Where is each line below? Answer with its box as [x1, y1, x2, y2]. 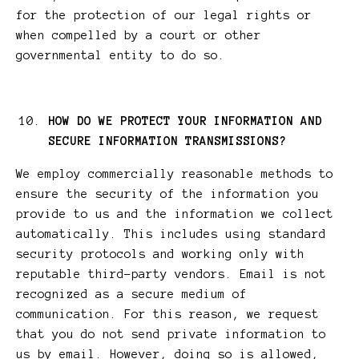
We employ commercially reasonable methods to [16, 167, 333, 181]
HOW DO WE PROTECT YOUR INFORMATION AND [48, 115, 322, 128]
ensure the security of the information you [16, 188, 319, 201]
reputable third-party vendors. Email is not [16, 268, 326, 281]
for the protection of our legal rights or [16, 9, 312, 22]
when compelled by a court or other [16, 29, 261, 42]
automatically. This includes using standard [16, 228, 326, 241]
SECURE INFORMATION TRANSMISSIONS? [48, 135, 286, 148]
